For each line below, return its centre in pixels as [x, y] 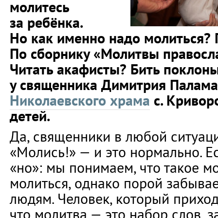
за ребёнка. [46, 22]
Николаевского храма [80, 100]
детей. [30, 116]
